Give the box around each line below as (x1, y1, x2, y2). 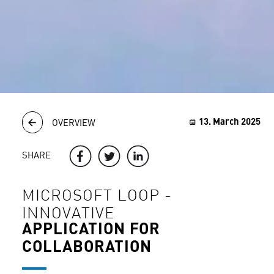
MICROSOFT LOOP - (21, 185, 172, 204)
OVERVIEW (51, 119, 95, 129)
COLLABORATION (21, 239, 156, 256)
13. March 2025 (198, 118, 261, 128)
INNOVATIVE (21, 202, 119, 222)
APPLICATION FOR (21, 221, 160, 238)
